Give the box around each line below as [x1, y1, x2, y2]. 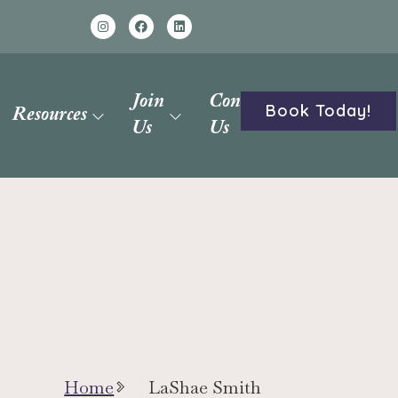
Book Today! [265, 100, 371, 121]
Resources [12, 106, 87, 125]
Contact [208, 92, 268, 112]
